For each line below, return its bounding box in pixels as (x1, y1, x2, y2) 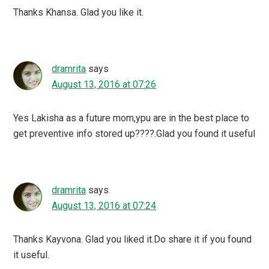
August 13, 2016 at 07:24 (52, 199, 157, 211)
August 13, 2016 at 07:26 (52, 78, 157, 90)
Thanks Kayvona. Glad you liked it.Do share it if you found (13, 233, 252, 245)
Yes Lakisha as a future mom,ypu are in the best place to (13, 112, 250, 124)
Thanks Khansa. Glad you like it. (13, 6, 144, 18)
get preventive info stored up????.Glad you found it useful (13, 127, 256, 139)
